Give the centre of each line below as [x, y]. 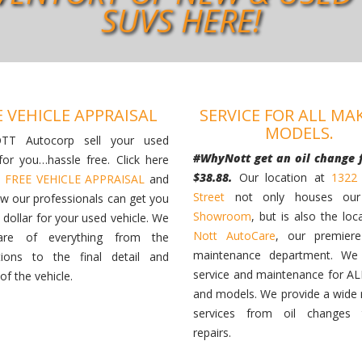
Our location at [285, 177]
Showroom [222, 216]
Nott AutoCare [234, 235]
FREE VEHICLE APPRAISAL [75, 179]
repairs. [212, 332]
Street [209, 196]
